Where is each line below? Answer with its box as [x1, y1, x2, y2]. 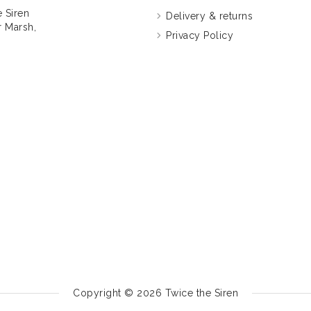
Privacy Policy [166, 30, 233, 41]
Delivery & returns [166, 10, 253, 22]
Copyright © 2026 [73, 287, 165, 299]
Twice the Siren [165, 287, 238, 299]
